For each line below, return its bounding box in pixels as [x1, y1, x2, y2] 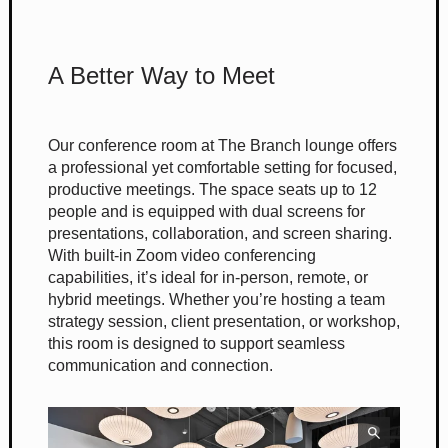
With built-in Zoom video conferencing [48, 246, 316, 264]
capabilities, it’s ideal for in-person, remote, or [48, 268, 368, 286]
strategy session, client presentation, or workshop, [48, 312, 400, 330]
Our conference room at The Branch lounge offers [48, 136, 397, 154]
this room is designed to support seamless [48, 334, 345, 352]
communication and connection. [48, 356, 273, 374]
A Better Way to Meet [48, 61, 275, 89]
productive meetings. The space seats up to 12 [48, 180, 377, 198]
